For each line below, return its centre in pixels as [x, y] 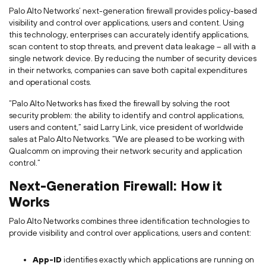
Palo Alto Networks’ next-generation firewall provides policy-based [133, 11]
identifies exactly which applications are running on [158, 259]
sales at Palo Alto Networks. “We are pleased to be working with [127, 139]
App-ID [47, 259]
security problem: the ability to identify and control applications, [126, 115]
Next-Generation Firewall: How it [115, 186]
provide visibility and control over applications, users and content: [130, 233]
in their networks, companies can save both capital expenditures [128, 70]
